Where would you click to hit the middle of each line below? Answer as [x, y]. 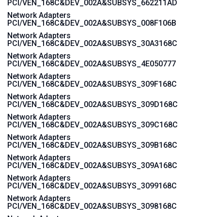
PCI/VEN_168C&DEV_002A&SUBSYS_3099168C [92, 186]
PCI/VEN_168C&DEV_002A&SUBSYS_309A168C [92, 165]
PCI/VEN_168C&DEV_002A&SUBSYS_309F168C [92, 84]
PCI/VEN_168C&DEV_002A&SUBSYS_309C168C [93, 125]
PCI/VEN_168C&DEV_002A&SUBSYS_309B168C [92, 145]
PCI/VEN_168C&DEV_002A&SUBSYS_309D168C [93, 104]
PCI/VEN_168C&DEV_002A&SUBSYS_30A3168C [92, 43]
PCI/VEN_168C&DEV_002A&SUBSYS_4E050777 [92, 64]
